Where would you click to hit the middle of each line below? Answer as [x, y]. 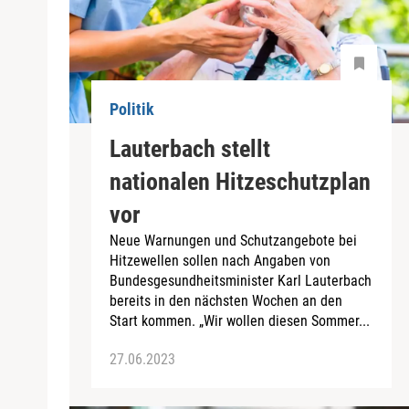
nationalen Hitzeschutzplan [240, 181]
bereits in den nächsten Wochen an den [226, 300]
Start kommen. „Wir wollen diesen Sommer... [240, 320]
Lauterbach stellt [190, 148]
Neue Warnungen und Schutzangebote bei [233, 240]
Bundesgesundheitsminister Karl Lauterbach [241, 280]
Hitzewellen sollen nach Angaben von [220, 260]
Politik [132, 110]
